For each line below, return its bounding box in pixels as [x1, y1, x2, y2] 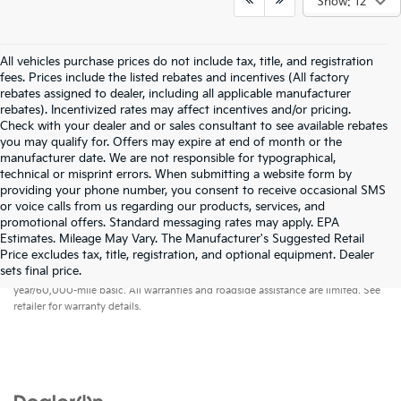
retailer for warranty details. [13, 300, 141, 312]
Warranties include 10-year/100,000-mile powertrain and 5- [67, 249, 348, 261]
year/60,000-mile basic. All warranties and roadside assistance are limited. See [13, 284, 380, 296]
